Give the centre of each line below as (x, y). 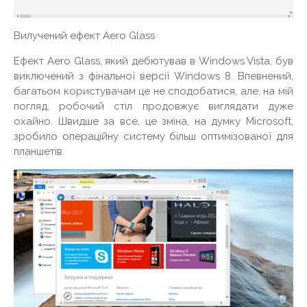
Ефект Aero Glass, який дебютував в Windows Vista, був (153, 61)
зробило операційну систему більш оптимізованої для (153, 136)
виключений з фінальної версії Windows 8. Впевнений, (153, 76)
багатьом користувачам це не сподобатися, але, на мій (153, 91)
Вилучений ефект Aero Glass (84, 35)
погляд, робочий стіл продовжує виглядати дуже (153, 106)
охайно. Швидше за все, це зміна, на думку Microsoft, (153, 121)
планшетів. (39, 151)
